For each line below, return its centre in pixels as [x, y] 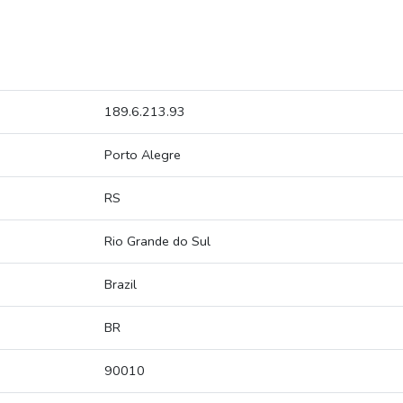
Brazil [121, 285]
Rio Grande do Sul [157, 242]
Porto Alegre [143, 155]
